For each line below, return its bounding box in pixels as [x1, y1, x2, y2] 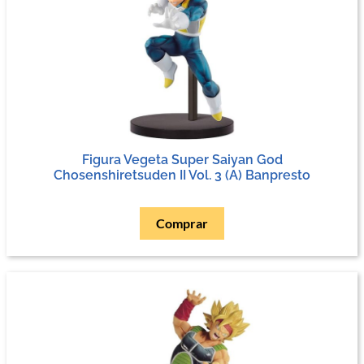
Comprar [156, 214, 208, 231]
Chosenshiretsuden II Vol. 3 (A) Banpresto [54, 167, 310, 183]
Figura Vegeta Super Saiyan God [81, 151, 283, 167]
